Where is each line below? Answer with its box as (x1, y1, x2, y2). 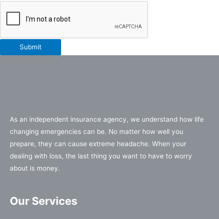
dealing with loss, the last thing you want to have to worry (10, 152, 192, 160)
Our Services (10, 195, 77, 208)
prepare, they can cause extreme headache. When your (10, 140, 186, 148)
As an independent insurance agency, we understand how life (10, 115, 204, 124)
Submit (20, 43, 42, 51)
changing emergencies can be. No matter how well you (10, 128, 183, 136)
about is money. (10, 164, 60, 173)
